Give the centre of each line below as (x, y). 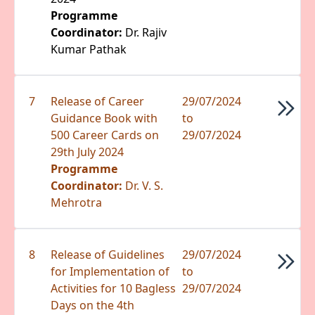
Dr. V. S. (144, 185)
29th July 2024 (88, 152)
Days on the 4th (93, 305)
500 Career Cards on (105, 135)
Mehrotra (77, 202)
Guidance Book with (104, 118)
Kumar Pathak (89, 49)
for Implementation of (110, 271)
